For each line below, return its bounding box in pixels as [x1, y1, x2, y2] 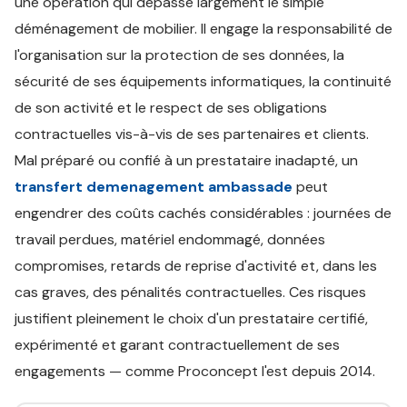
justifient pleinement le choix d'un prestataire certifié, [15, 309, 368, 328]
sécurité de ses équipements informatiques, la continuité [15, 72, 392, 91]
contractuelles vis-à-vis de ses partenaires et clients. [15, 124, 369, 144]
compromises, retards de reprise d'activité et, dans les [15, 256, 377, 275]
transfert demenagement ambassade [15, 177, 293, 196]
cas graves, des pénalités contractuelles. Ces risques [15, 283, 366, 302]
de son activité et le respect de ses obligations [15, 98, 327, 117]
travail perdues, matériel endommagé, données [15, 230, 325, 249]
